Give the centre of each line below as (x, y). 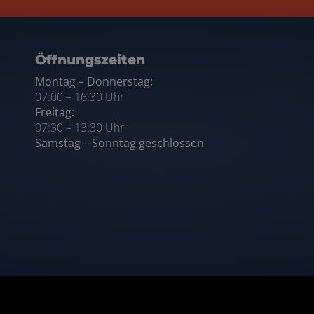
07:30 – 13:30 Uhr (80, 127)
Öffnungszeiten (90, 60)
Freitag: (55, 112)
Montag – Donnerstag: (94, 81)
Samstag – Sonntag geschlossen (120, 143)
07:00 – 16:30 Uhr (80, 96)
